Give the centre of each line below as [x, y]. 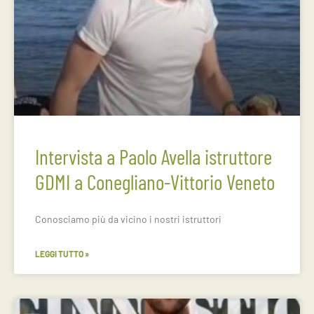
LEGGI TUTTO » [62, 254]
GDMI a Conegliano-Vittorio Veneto [155, 182]
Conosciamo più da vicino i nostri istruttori [128, 219]
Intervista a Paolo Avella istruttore [153, 156]
